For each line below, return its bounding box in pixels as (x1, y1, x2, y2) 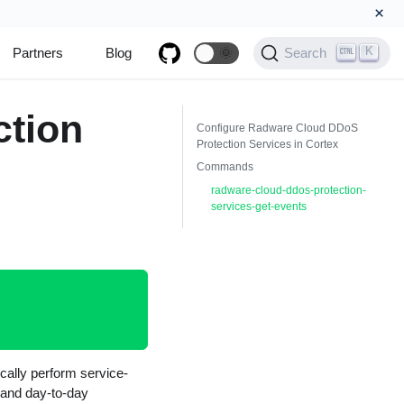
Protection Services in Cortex (197, 137, 339, 151)
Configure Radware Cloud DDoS (197, 121, 359, 134)
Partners (12, 44, 63, 60)
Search (284, 45, 327, 60)
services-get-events (210, 199, 307, 213)
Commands (197, 161, 254, 174)
